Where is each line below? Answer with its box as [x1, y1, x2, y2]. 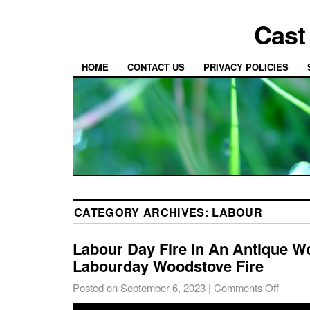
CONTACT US [127, 60, 185, 74]
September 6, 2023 [120, 280, 206, 295]
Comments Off [214, 280, 279, 295]
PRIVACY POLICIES [203, 60, 289, 74]
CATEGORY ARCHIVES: [74, 204, 212, 221]
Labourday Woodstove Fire [73, 255, 264, 277]
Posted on [73, 280, 118, 295]
